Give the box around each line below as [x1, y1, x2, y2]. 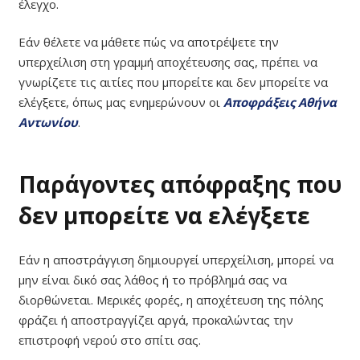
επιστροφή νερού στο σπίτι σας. [18, 331, 201, 348]
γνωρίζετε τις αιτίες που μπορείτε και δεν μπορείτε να [18, 74, 328, 91]
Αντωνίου [18, 114, 78, 131]
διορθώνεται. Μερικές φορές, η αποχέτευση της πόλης [18, 291, 324, 308]
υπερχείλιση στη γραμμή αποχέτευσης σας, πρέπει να [18, 54, 317, 71]
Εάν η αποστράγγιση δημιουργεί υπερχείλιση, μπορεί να [18, 251, 333, 268]
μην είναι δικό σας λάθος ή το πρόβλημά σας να [18, 271, 287, 288]
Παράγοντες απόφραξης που [18, 169, 342, 200]
